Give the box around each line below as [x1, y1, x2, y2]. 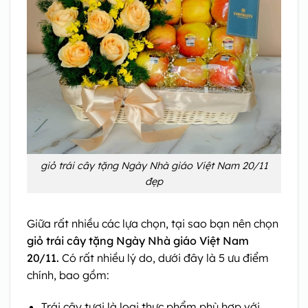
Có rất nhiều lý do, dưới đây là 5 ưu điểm [62, 251, 269, 265]
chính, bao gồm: [27, 268, 109, 283]
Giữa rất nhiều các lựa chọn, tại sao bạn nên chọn [27, 217, 278, 231]
